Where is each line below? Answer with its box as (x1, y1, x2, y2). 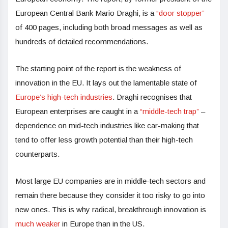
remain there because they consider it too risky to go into (15, 191, 205, 200)
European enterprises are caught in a (15, 107, 140, 116)
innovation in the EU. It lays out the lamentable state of (15, 78, 197, 88)
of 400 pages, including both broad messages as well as (15, 23, 203, 32)
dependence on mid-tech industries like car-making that (15, 121, 199, 130)
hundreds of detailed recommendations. (15, 37, 148, 46)
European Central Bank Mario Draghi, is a (15, 9, 156, 18)
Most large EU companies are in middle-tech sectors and (15, 177, 206, 186)
